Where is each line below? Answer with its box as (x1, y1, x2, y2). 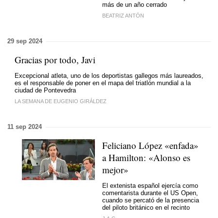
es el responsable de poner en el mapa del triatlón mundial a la (15, 79, 191, 87)
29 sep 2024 (7, 37, 42, 45)
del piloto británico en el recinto (102, 203, 190, 211)
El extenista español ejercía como (102, 182, 198, 189)
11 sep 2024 (7, 123, 42, 130)
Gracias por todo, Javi (15, 54, 95, 66)
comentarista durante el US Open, (102, 189, 198, 197)
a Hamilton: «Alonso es (102, 151, 190, 163)
